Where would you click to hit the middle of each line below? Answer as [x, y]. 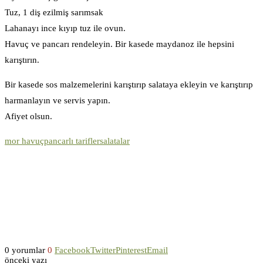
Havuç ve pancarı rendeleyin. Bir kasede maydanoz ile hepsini [119, 44]
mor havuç [24, 141]
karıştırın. [22, 60]
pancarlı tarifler [72, 141]
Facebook [73, 250]
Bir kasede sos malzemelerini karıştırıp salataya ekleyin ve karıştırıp [129, 85]
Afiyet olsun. [28, 117]
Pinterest [131, 250]
